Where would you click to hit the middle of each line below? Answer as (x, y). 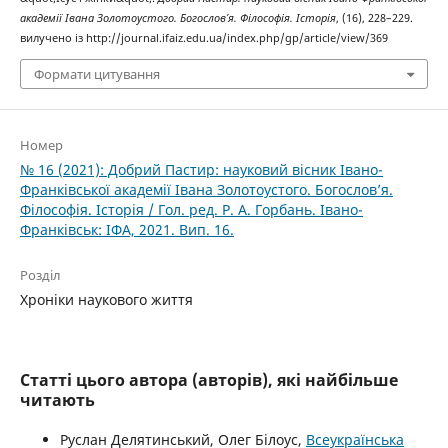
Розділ (40, 274)
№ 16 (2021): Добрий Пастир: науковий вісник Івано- (201, 169)
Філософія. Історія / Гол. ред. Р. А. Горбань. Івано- (191, 209)
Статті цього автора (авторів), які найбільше (208, 379)
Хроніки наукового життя (106, 299)
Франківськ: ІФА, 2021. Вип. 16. (126, 229)
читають (57, 399)
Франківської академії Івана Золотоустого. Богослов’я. (206, 189)
